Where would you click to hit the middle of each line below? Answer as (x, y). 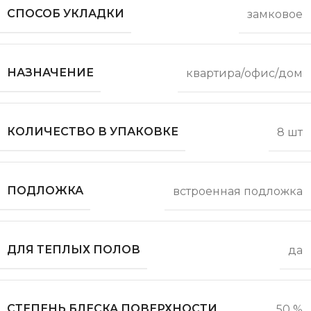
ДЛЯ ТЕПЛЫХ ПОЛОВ (74, 250)
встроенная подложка (238, 191)
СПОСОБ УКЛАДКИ (66, 14)
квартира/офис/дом (244, 73)
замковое (275, 14)
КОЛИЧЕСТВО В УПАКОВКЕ (93, 132)
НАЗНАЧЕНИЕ (50, 73)
